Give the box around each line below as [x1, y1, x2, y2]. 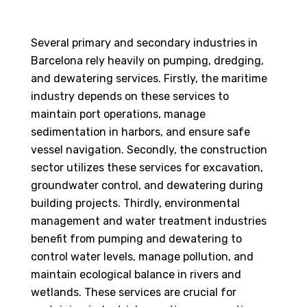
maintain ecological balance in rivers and [30, 268, 241, 282]
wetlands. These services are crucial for [30, 286, 236, 299]
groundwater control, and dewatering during [30, 179, 263, 193]
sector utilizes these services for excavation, [30, 161, 263, 175]
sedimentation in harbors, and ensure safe [30, 125, 250, 139]
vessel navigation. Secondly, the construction [30, 143, 267, 157]
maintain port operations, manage [30, 108, 206, 121]
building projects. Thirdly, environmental [30, 197, 240, 210]
